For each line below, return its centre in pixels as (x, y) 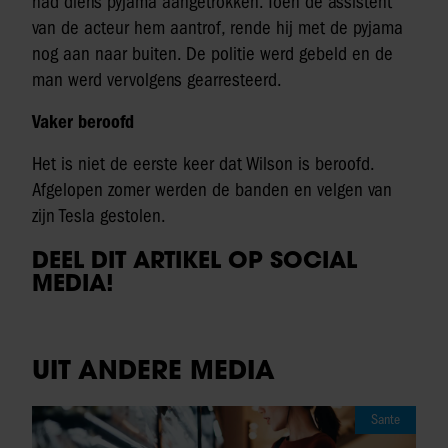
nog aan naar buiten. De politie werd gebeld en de (212, 54)
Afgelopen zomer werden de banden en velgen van (212, 190)
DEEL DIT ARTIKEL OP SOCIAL (194, 259)
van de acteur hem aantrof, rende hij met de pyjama (217, 28)
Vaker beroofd (83, 122)
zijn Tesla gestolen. (99, 216)
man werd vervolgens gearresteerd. (157, 80)
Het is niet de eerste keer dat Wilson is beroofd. (203, 164)
